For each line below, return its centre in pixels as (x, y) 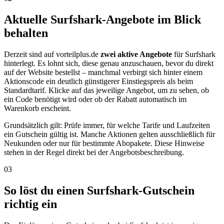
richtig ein (30, 204)
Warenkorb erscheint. (37, 108)
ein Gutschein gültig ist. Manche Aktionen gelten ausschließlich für (109, 134)
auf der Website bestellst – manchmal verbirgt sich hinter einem (103, 72)
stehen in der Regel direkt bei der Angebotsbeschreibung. (94, 152)
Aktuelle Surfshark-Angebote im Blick (102, 20)
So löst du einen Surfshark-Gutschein (99, 191)
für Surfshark (194, 54)
